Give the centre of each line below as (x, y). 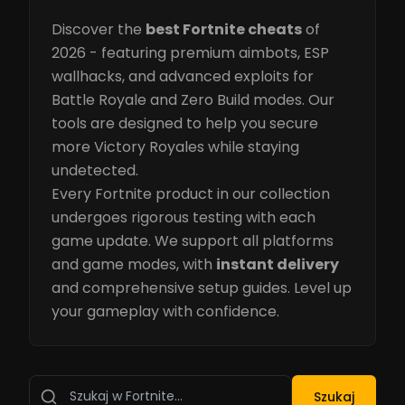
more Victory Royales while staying (175, 147)
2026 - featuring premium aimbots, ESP (190, 53)
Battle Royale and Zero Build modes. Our (193, 100)
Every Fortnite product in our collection (191, 194)
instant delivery (278, 264)
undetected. (95, 170)
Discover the (99, 29)
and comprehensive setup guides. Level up (202, 288)
